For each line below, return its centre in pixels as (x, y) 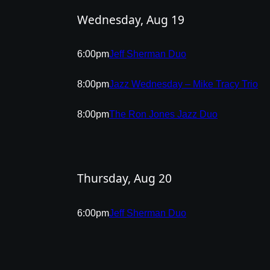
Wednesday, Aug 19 (131, 19)
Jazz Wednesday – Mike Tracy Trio (184, 84)
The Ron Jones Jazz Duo (163, 115)
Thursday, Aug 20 (124, 178)
